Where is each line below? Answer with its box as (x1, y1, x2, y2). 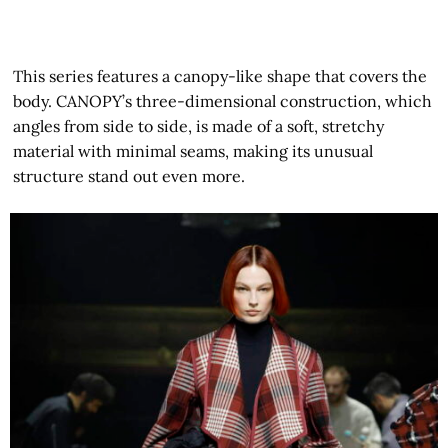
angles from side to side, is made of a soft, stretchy (13, 115, 385, 136)
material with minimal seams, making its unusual (13, 140, 374, 161)
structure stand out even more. (13, 165, 246, 186)
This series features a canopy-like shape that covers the (13, 65, 428, 86)
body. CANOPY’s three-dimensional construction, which (13, 90, 433, 111)
